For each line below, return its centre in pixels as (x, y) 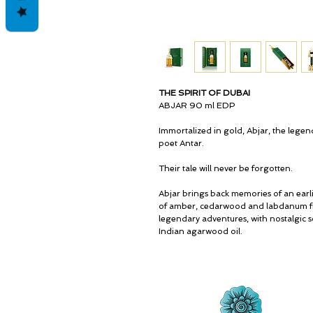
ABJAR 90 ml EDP (197, 105)
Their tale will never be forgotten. (226, 168)
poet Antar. (181, 143)
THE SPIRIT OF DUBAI (204, 93)
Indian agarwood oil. (201, 231)
